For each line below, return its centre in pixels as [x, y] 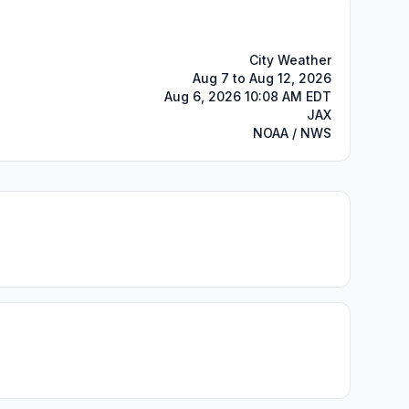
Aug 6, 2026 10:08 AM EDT [248, 96]
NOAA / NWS [292, 133]
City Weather [290, 60]
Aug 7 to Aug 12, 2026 [262, 78]
